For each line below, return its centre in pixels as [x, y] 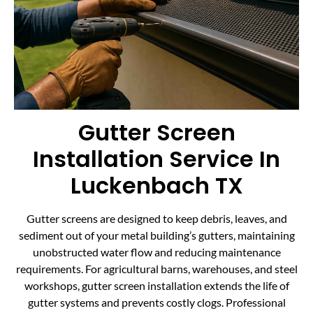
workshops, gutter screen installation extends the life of [156, 285]
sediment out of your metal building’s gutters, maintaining [156, 235]
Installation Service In [156, 159]
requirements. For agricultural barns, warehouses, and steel [156, 268]
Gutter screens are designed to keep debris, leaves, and [156, 218]
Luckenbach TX [156, 185]
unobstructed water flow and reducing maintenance [156, 252]
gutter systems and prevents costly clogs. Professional [156, 302]
